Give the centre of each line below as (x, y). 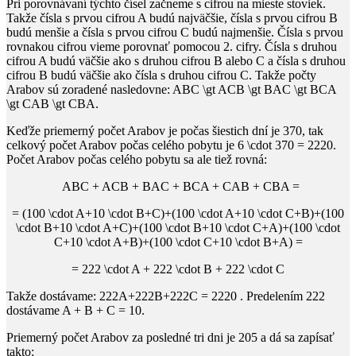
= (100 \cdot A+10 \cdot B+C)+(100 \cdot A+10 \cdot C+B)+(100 (178, 213)
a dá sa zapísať (296, 337)
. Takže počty (282, 75)
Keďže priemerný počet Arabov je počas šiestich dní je (145, 130)
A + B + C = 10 (102, 310)
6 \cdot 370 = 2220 (285, 145)
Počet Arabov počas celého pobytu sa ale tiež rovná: (137, 159)
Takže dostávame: (53, 296)
